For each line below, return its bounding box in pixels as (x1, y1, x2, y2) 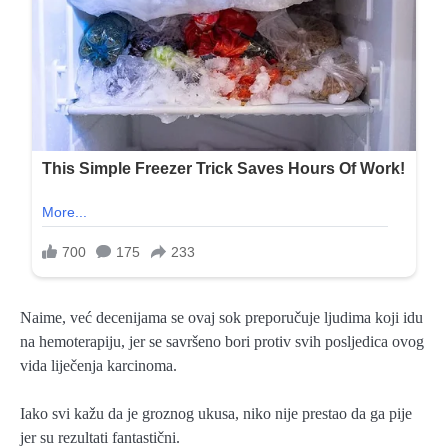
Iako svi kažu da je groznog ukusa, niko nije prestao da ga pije (20, 404, 412, 422)
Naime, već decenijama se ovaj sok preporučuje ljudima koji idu (20, 308, 423, 326)
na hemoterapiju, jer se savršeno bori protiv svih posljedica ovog (20, 332, 424, 350)
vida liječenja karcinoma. (20, 356, 177, 374)
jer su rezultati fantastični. (20, 428, 180, 446)
